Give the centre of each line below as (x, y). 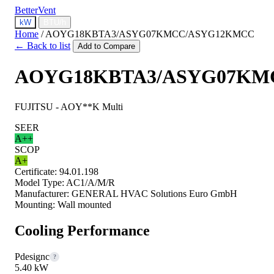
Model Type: (39, 182)
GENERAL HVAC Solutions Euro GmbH (154, 193)
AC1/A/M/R (91, 182)
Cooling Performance (82, 230)
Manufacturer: (42, 193)
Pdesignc (32, 256)
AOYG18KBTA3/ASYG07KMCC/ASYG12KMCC (150, 34)
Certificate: (36, 171)
